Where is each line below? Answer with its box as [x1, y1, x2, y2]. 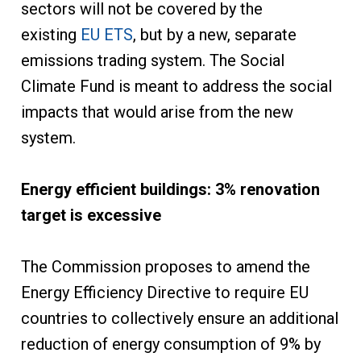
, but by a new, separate [132, 25, 297, 45]
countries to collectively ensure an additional [20, 309, 338, 329]
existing [20, 25, 81, 45]
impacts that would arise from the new [20, 102, 293, 122]
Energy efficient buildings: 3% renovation [20, 180, 320, 200]
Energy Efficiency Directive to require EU [20, 283, 309, 303]
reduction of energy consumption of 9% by [20, 334, 321, 355]
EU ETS [80, 25, 133, 45]
